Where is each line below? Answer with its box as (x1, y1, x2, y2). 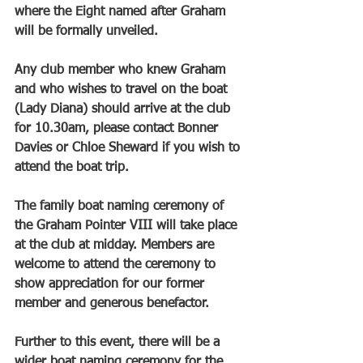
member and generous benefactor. (15, 297, 213, 311)
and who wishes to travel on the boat (15, 83, 231, 97)
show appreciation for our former (15, 278, 208, 292)
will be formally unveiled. (15, 25, 158, 39)
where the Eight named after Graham (15, 6, 229, 19)
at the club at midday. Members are (15, 239, 218, 253)
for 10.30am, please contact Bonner (15, 122, 222, 136)
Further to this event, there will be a (15, 336, 224, 350)
